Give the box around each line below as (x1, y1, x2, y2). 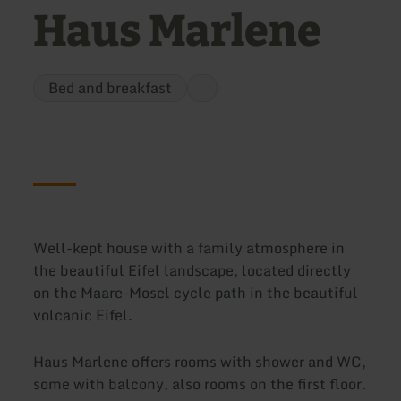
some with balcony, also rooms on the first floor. (33, 371, 367, 396)
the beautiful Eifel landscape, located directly (33, 259, 352, 283)
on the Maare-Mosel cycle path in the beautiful (33, 281, 359, 305)
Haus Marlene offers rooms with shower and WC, (33, 349, 367, 373)
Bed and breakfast (48, 75, 173, 99)
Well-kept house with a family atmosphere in (33, 236, 346, 260)
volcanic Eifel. (33, 303, 133, 328)
